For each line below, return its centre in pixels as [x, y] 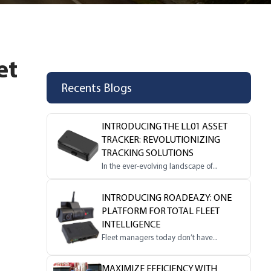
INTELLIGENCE [131, 224]
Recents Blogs [97, 88]
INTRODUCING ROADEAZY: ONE [167, 197]
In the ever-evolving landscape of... [159, 166]
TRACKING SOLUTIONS [148, 153]
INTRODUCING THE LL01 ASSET [165, 126]
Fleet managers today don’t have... [159, 237]
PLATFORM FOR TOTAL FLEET [161, 211]
